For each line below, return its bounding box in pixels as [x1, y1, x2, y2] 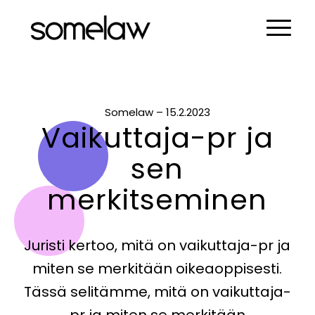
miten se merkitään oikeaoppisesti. [32, 258, 283, 278]
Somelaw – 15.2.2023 [104, 105, 210, 120]
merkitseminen [47, 179, 268, 219]
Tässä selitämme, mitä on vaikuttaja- [23, 281, 291, 302]
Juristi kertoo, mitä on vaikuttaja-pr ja [24, 235, 291, 255]
